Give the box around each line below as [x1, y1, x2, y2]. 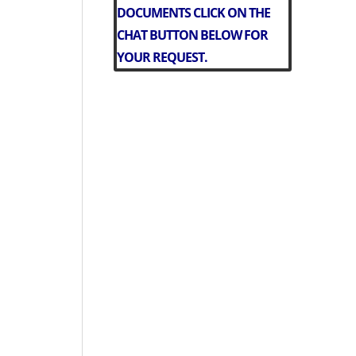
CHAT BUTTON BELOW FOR [116, 25, 268, 44]
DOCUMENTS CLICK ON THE [116, 3, 270, 21]
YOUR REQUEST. [116, 48, 207, 66]
